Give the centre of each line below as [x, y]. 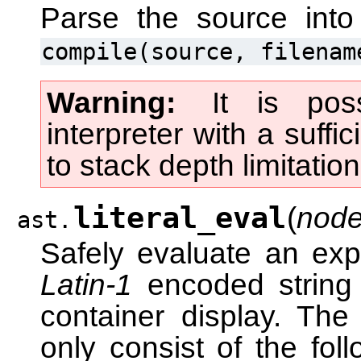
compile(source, [144, 52]
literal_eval [180, 218]
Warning [106, 102]
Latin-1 [86, 284]
